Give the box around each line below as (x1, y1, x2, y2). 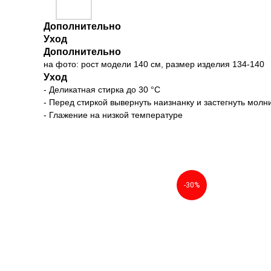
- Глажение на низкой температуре (44, 110, 183, 120)
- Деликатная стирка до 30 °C (44, 85, 160, 94)
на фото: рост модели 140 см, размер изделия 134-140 (44, 59, 264, 69)
